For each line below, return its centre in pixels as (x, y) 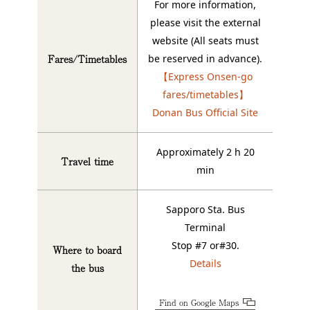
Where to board (87, 250)
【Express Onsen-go (205, 77)
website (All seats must (205, 41)
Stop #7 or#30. (205, 246)
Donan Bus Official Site (205, 113)
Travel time (87, 162)
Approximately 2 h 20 (205, 152)
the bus (87, 268)
